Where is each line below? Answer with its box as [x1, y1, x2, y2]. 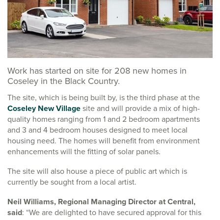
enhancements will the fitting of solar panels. [7, 145, 161, 157]
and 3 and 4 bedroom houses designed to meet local [7, 124, 188, 136]
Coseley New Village [7, 102, 81, 114]
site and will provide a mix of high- [81, 102, 200, 114]
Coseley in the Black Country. [7, 74, 120, 87]
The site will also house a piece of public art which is [7, 165, 187, 177]
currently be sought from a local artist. [7, 176, 137, 188]
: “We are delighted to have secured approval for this [22, 206, 201, 218]
